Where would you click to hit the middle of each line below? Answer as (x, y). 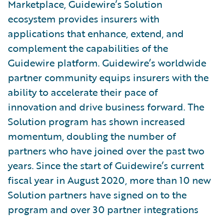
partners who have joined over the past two (106, 150)
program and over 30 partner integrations (103, 209)
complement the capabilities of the (88, 48)
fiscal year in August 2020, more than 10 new (109, 180)
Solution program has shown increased (97, 121)
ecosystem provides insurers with (84, 18)
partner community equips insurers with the (108, 77)
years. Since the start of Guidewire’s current (106, 165)
